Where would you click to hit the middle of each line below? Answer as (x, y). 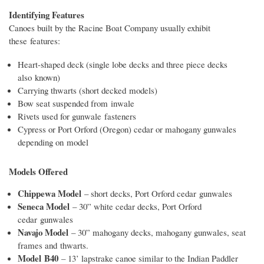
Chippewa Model (49, 194)
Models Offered (38, 172)
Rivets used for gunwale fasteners (77, 116)
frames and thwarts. (53, 245)
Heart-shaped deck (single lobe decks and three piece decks (123, 64)
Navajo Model (43, 232)
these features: (34, 40)
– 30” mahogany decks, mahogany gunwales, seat (157, 232)
